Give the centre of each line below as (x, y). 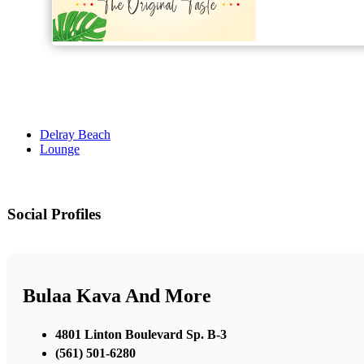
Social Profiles (54, 214)
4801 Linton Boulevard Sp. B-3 (141, 334)
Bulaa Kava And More (117, 296)
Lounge (60, 149)
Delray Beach (75, 135)
